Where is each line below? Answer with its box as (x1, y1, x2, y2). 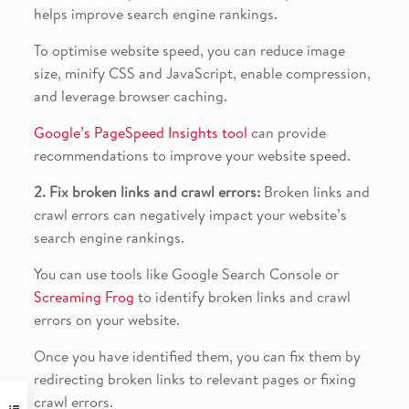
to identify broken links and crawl (133, 287, 351, 308)
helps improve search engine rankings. (33, 4, 278, 25)
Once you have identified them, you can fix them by (33, 346, 361, 367)
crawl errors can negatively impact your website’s (33, 204, 347, 225)
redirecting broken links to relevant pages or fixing (33, 369, 356, 390)
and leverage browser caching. (33, 86, 227, 107)
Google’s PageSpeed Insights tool (33, 122, 247, 143)
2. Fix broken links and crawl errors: (33, 182, 260, 203)
